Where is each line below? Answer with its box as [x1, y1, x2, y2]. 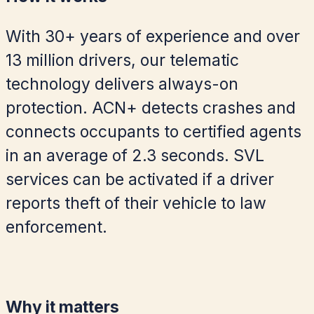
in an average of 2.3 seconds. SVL [6, 146, 264, 166]
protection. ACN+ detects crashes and [6, 98, 296, 118]
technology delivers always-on [6, 74, 238, 95]
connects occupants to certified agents [6, 122, 301, 142]
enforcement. [6, 217, 107, 238]
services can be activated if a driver [6, 170, 274, 190]
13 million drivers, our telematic [6, 50, 239, 71]
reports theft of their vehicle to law [6, 193, 266, 214]
